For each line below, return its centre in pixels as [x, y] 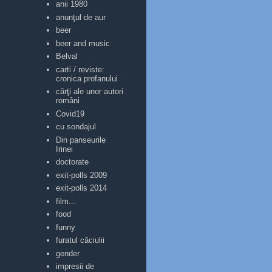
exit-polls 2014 [82, 188]
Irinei [65, 149]
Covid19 [70, 114]
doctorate [73, 162]
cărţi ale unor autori [90, 92]
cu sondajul [76, 127]
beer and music [83, 43]
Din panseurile [81, 140]
